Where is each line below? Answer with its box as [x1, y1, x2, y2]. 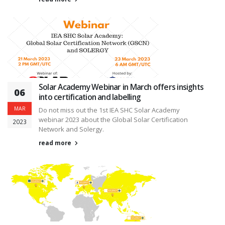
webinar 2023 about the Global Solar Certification [39, 115, 188, 124]
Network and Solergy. [39, 124, 104, 134]
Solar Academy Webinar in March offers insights [39, 81, 204, 92]
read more [39, 138, 73, 147]
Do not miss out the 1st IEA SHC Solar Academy [39, 105, 180, 115]
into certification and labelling [39, 91, 141, 102]
